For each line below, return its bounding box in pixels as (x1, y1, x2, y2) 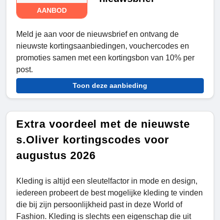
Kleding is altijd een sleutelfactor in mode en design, (16, 177, 197, 186)
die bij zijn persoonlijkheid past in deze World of (16, 200, 182, 209)
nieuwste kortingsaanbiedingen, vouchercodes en (16, 42, 189, 51)
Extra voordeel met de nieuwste (16, 118, 190, 131)
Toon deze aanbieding (73, 82, 147, 90)
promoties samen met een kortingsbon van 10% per (16, 54, 194, 62)
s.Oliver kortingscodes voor (16, 134, 169, 146)
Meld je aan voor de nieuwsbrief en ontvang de (16, 30, 179, 39)
